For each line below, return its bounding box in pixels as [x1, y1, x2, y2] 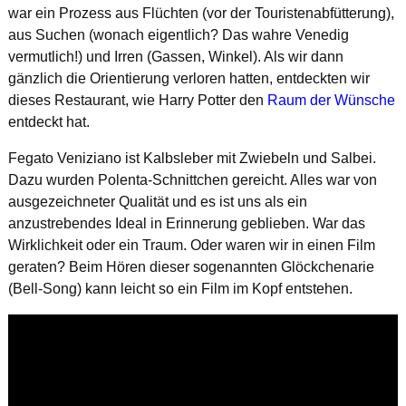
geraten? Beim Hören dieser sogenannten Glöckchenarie [7, 258, 374, 275]
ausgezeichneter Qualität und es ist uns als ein [7, 193, 307, 209]
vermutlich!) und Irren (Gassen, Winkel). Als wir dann [7, 48, 343, 64]
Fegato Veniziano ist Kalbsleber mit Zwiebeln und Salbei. [7, 150, 376, 166]
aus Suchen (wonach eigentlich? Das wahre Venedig [7, 26, 349, 43]
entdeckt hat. [7, 113, 90, 130]
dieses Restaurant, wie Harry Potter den [7, 92, 267, 108]
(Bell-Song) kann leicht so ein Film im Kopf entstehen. [7, 280, 353, 296]
